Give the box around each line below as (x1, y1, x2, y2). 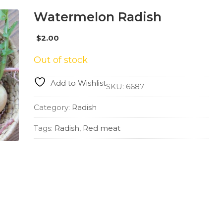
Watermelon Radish (33, 9, 162, 24)
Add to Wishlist (50, 78, 106, 88)
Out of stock (33, 55, 88, 65)
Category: (33, 103, 72, 112)
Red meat (82, 123, 120, 133)
